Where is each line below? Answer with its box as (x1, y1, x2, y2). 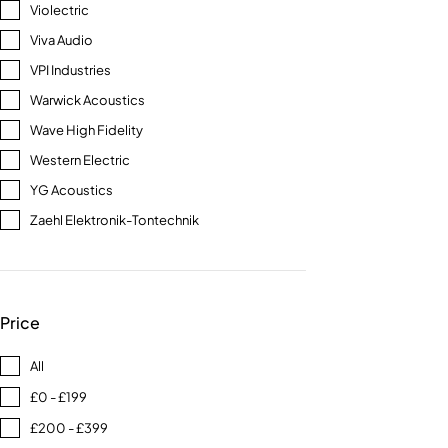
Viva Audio (30, 32, 93, 48)
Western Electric (30, 152, 130, 168)
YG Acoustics (30, 182, 113, 198)
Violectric (30, 2, 89, 18)
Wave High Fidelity (30, 122, 143, 138)
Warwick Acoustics (30, 92, 145, 108)
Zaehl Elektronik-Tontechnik (30, 212, 199, 228)
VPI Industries (30, 62, 111, 78)
